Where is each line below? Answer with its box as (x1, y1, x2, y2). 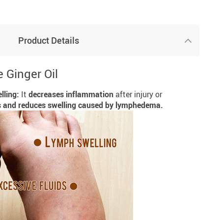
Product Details (18, 34, 79, 46)
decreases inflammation (28, 89, 113, 100)
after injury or (113, 89, 162, 100)
